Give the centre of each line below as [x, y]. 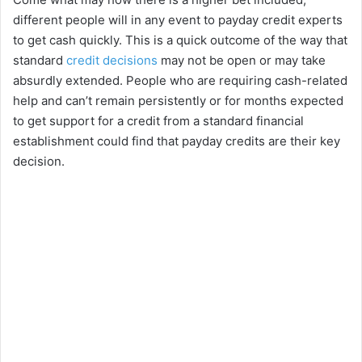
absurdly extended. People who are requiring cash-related [180, 81]
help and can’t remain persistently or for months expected [178, 101]
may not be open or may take [242, 61]
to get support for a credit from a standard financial [158, 121]
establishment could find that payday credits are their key [177, 141]
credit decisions [112, 61]
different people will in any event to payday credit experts [178, 20]
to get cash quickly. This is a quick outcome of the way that [180, 40]
